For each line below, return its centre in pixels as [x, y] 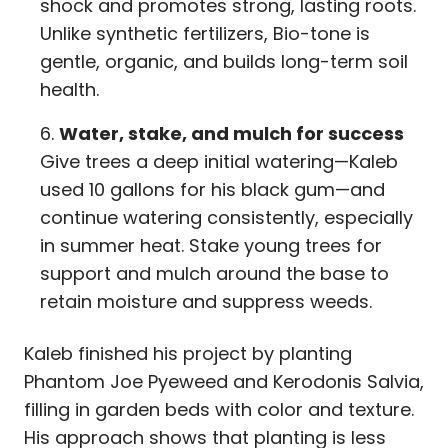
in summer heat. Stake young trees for [211, 245]
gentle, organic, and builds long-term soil [224, 61]
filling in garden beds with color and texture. [219, 409]
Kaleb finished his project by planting [188, 353]
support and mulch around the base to [214, 273]
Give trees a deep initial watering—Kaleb [219, 161]
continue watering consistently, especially [226, 217]
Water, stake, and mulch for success [231, 133]
